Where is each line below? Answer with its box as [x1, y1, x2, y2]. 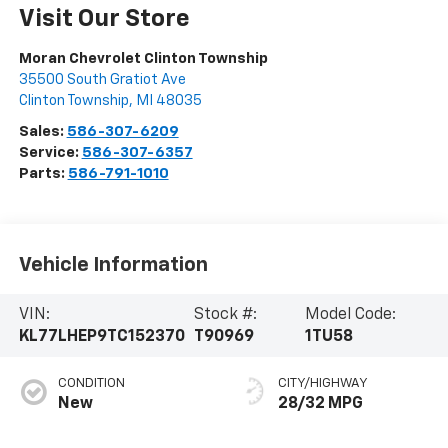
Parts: [18, 166, 68, 182]
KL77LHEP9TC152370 [18, 328, 185, 345]
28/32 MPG [278, 396, 363, 413]
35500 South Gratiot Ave [18, 72, 186, 88]
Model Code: [304, 306, 396, 323]
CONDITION [57, 377, 125, 391]
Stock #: [193, 306, 257, 323]
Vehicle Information [18, 254, 208, 275]
